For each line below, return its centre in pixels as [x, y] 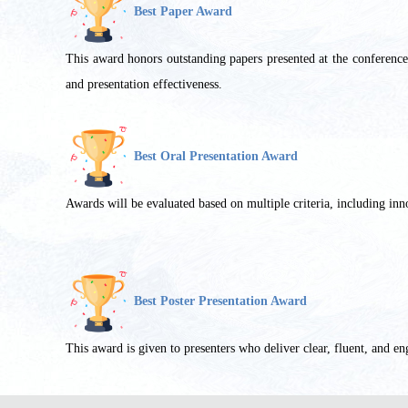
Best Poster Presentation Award [222, 301]
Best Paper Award [185, 11]
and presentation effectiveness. [146, 84]
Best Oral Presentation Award [218, 156]
